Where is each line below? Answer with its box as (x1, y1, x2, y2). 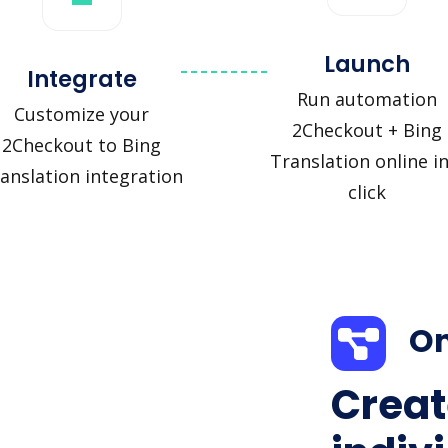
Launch (323, 47, 410, 80)
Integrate (26, 63, 137, 96)
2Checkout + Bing (291, 117, 442, 142)
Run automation (296, 86, 437, 111)
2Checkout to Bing (2, 133, 161, 158)
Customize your (14, 102, 149, 127)
